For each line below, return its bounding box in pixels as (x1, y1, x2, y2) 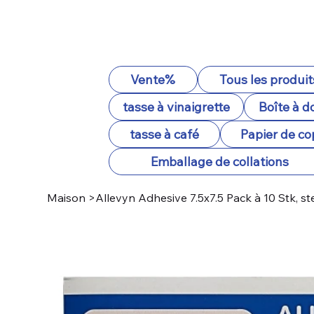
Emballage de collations (150, 153, 289, 170)
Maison (47, 191, 86, 205)
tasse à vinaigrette (123, 99, 231, 115)
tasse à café (129, 126, 199, 142)
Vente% (130, 71, 176, 88)
